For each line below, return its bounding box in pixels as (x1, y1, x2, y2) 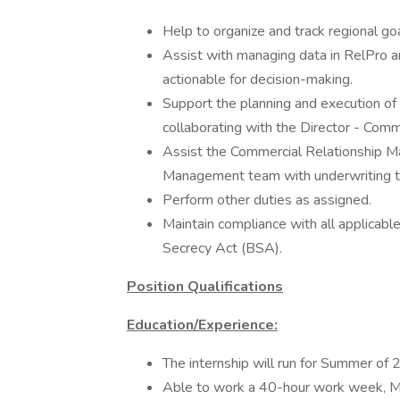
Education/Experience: (127, 315, 278, 335)
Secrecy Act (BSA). (162, 238, 282, 258)
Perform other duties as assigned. (162, 190, 371, 210)
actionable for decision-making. (162, 70, 353, 89)
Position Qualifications (127, 277, 283, 296)
